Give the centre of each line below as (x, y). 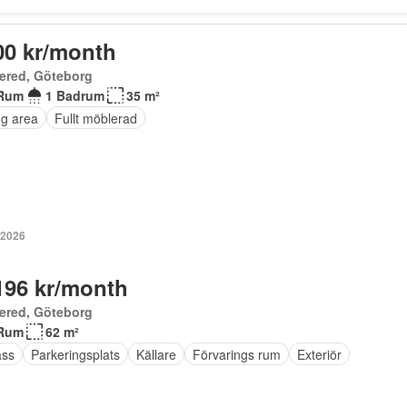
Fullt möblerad (95, 118)
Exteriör (319, 354)
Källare (156, 354)
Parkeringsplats (75, 354)
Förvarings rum (236, 354)
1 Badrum (74, 95)
